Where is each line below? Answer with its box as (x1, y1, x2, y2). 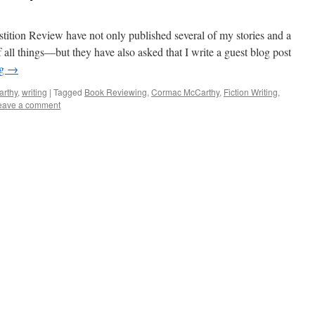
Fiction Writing (224, 86, 278, 98)
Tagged (53, 86, 82, 98)
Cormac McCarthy (151, 86, 219, 98)
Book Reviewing (84, 86, 147, 98)
